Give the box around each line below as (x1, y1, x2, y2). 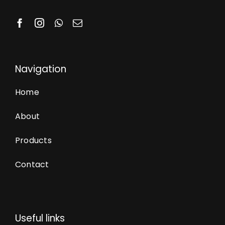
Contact (15, 158, 49, 170)
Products (15, 134, 52, 146)
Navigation (15, 62, 66, 76)
